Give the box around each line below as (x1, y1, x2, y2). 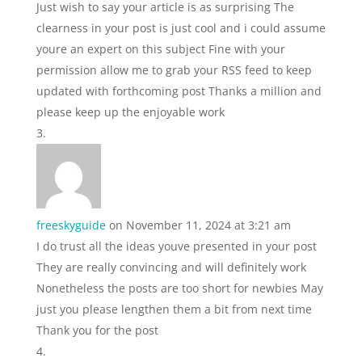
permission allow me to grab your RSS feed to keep (36, 61, 312, 78)
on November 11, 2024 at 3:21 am (108, 217, 291, 233)
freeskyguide (36, 217, 106, 233)
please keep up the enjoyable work (36, 103, 225, 120)
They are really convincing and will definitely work (36, 259, 306, 275)
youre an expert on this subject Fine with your (36, 40, 285, 57)
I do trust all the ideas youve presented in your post (36, 238, 317, 254)
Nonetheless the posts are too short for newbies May (36, 280, 323, 296)
